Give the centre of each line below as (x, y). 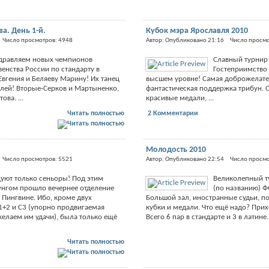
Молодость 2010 (176, 150)
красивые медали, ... (180, 98)
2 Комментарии (173, 113)
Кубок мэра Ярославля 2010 (197, 31)
